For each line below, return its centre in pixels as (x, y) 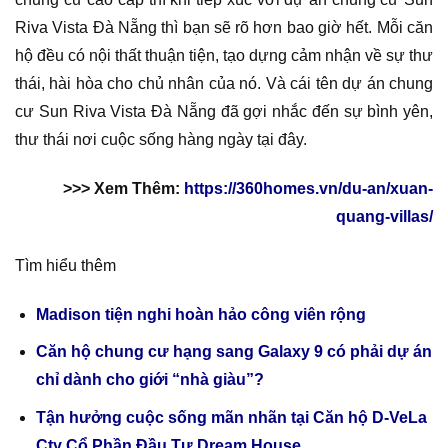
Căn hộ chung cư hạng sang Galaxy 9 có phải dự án (233, 352)
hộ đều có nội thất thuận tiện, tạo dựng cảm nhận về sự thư (224, 56)
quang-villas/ (384, 217)
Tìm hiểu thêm (65, 265)
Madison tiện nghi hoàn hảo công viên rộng (200, 314)
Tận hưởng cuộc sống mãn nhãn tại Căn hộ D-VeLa (231, 417)
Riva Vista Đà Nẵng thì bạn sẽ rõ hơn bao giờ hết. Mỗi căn (224, 28)
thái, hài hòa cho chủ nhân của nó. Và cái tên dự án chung (224, 84)
